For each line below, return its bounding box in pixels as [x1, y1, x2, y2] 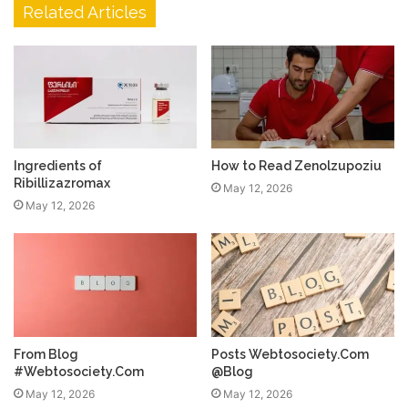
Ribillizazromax [14, 176, 110, 191]
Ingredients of [14, 158, 102, 174]
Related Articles [23, 2, 147, 22]
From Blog [14, 346, 78, 362]
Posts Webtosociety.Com [211, 346, 369, 362]
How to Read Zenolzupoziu [211, 158, 382, 174]
